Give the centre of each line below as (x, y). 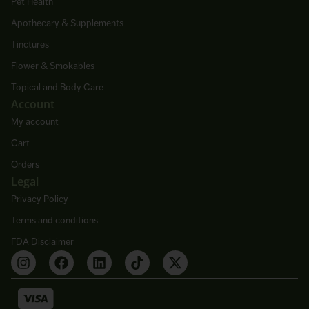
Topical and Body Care (57, 87)
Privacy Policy (40, 198)
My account (35, 121)
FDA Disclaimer (42, 241)
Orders (25, 164)
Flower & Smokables (53, 65)
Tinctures (30, 44)
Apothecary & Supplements (67, 22)
